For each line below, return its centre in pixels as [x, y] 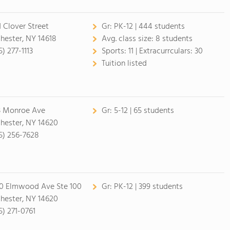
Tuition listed [124, 64]
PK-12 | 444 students [149, 27]
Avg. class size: [128, 39]
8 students [174, 39]
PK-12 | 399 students [148, 187]
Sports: [115, 51]
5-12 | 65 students [144, 111]
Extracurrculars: [167, 51]
